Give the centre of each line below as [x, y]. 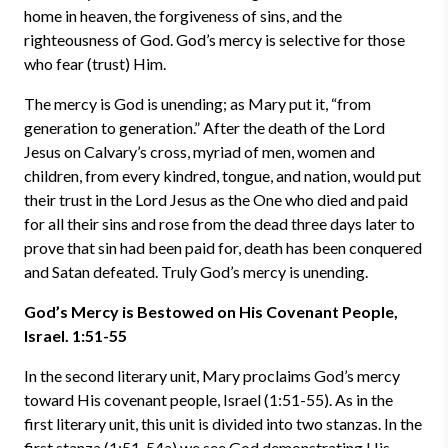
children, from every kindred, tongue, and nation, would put [222, 175]
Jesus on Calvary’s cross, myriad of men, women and [199, 151]
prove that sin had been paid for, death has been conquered [223, 247]
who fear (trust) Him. [95, 63]
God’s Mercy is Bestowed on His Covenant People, [211, 311]
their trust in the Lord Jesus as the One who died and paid [216, 199]
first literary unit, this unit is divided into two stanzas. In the [223, 423]
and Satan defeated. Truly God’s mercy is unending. [196, 271]
